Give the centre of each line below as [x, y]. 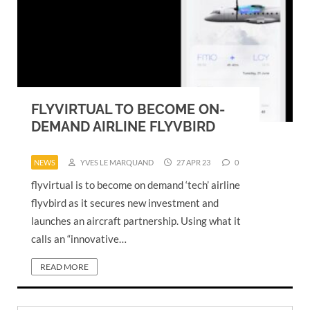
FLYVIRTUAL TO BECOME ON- [128, 109]
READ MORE [64, 266]
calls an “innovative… [79, 238]
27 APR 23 [193, 162]
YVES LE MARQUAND [116, 162]
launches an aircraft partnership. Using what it [136, 220]
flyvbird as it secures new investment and [125, 202]
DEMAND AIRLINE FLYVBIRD [123, 126]
